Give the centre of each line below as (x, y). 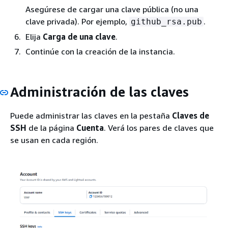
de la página (51, 128)
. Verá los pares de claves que (159, 128)
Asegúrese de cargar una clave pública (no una (112, 9)
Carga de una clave (79, 36)
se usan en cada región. (54, 140)
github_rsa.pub (166, 21)
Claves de (191, 116)
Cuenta (90, 128)
